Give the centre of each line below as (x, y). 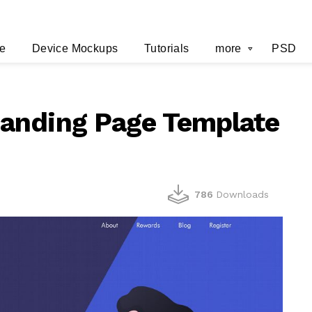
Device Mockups (75, 49)
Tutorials (166, 49)
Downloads (242, 195)
